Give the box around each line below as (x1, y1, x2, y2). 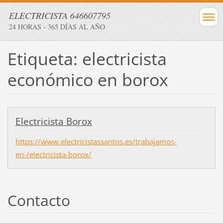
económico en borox (7, 68, 168, 91)
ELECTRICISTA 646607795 (9, 9, 111, 21)
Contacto (7, 190, 70, 211)
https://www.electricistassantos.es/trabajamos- (15, 136, 177, 146)
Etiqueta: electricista (7, 47, 167, 70)
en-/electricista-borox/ (15, 149, 92, 159)
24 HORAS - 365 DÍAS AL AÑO (9, 22, 105, 31)
